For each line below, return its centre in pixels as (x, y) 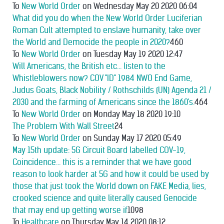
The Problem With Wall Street (63, 126)
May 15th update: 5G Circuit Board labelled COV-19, (99, 150)
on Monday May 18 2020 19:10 (130, 114)
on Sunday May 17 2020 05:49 (131, 138)
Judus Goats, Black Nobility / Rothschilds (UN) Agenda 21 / (112, 90)
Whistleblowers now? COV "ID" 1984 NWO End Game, (102, 78)
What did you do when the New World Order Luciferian (107, 18)
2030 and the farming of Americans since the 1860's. (103, 102)
